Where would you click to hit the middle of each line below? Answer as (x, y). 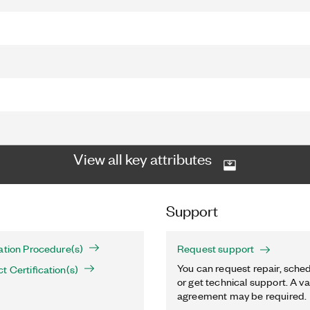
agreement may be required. (242, 295)
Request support (216, 248)
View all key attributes (143, 158)
